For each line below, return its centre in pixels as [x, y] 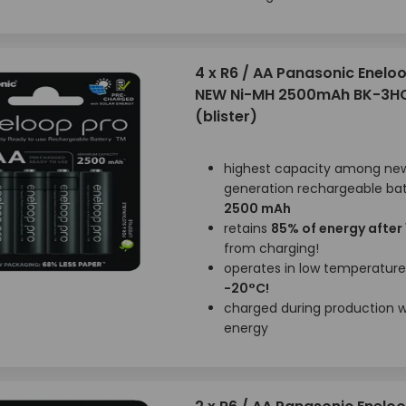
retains [247, 228]
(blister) [226, 116]
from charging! [271, 248]
